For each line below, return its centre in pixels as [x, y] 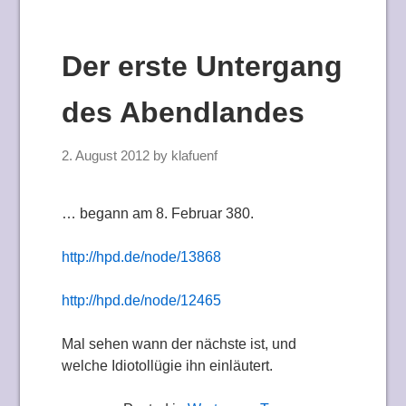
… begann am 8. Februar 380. [158, 213]
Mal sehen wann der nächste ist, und [179, 344]
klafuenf [195, 156]
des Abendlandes [184, 112]
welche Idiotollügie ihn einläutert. [168, 366]
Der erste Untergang [203, 66]
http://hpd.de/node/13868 [142, 257]
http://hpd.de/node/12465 [142, 300]
